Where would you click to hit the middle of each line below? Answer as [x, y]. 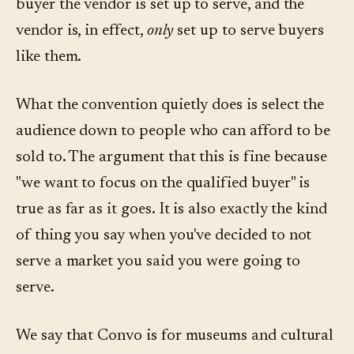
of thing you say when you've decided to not [164, 236]
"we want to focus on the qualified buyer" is [163, 184]
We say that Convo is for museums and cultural [175, 336]
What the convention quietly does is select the [170, 105]
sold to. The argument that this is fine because [172, 158]
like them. [49, 57]
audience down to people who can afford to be [173, 132]
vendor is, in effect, [81, 31]
